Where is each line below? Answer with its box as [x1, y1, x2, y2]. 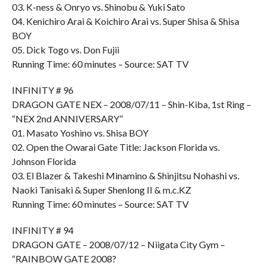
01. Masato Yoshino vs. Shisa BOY [11, 127, 148, 138]
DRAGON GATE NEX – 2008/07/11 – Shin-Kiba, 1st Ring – [11, 99, 251, 110]
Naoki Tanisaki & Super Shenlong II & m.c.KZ [11, 184, 191, 195]
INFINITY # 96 [11, 84, 74, 96]
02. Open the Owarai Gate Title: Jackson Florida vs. [11, 141, 220, 153]
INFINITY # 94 [11, 224, 74, 236]
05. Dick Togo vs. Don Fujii [11, 44, 119, 55]
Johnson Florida [11, 156, 76, 167]
